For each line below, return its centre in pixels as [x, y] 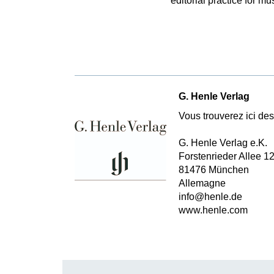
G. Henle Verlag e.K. [223, 143]
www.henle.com [213, 210]
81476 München [214, 170]
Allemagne [202, 183]
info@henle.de [210, 197]
